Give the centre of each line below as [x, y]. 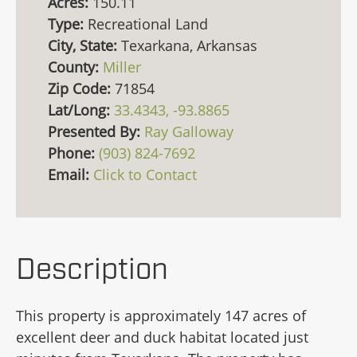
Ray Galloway [189, 131]
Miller [122, 67]
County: [75, 67]
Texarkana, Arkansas [189, 45]
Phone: [73, 153]
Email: [71, 175]
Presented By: [96, 131]
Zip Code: [81, 88]
